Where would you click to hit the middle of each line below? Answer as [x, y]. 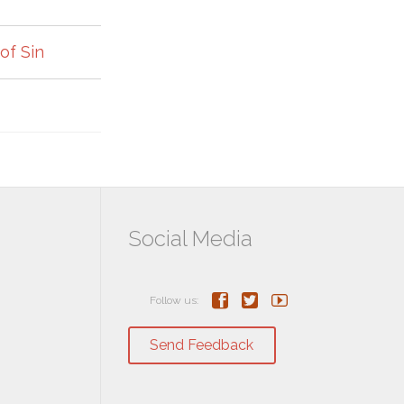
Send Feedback [202, 344]
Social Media [190, 238]
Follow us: [181, 300]
